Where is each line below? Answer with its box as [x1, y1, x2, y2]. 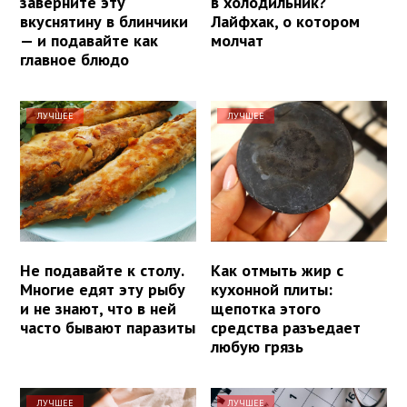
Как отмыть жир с [211, 259, 344, 281]
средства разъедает [211, 316, 362, 338]
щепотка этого [211, 297, 322, 319]
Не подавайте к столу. [20, 259, 184, 281]
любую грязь [211, 335, 304, 357]
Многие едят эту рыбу [20, 278, 185, 300]
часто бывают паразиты [20, 316, 195, 338]
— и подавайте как [20, 29, 158, 51]
